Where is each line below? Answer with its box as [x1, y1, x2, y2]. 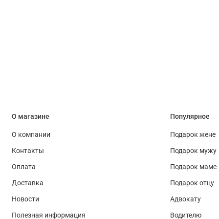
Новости [12, 195, 39, 204]
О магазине [12, 112, 49, 121]
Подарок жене [170, 131, 216, 139]
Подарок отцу [170, 179, 214, 188]
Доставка [12, 179, 44, 188]
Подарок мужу [170, 147, 217, 155]
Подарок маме [170, 163, 217, 172]
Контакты [12, 147, 44, 155]
